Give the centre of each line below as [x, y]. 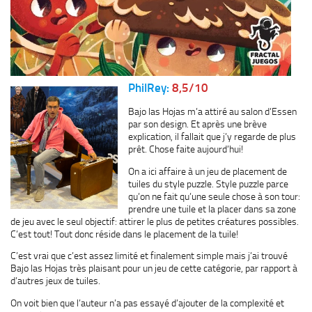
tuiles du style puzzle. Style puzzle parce [208, 184]
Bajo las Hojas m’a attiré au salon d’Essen [212, 112]
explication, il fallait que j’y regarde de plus [212, 137]
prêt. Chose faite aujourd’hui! [186, 149]
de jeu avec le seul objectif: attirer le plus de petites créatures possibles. [155, 221]
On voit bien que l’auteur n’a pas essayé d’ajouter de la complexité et [147, 303]
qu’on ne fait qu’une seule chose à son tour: [214, 196]
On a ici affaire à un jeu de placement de [208, 171]
